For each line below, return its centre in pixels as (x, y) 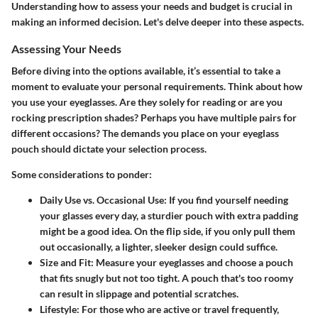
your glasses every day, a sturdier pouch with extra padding (169, 216)
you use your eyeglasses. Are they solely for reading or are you (147, 102)
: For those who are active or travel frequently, (178, 309)
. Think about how (263, 87)
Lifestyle (58, 309)
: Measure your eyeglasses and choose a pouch (192, 263)
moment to (37, 87)
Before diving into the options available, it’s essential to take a (146, 71)
